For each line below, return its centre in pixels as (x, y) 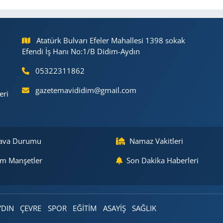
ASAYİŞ (114, 208)
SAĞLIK (144, 208)
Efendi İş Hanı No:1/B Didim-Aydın (81, 52)
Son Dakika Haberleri (163, 161)
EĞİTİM (85, 208)
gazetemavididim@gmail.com (86, 90)
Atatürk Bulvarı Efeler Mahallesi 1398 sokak (111, 41)
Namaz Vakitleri (156, 141)
